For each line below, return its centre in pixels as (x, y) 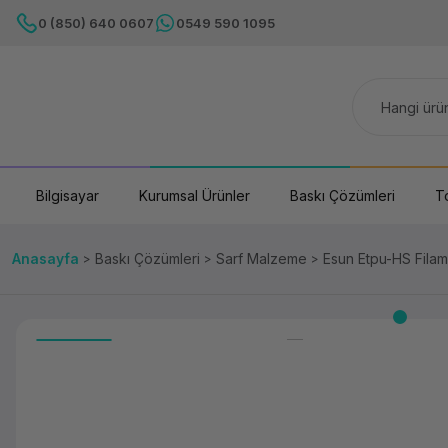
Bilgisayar (67, 195)
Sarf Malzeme (261, 258)
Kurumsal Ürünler (194, 195)
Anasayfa (45, 258)
